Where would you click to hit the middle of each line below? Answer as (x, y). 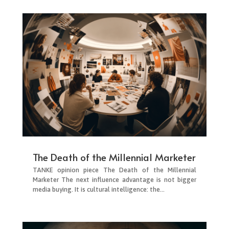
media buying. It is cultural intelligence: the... (98, 189)
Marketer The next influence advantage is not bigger (114, 179)
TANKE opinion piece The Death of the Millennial (114, 170)
